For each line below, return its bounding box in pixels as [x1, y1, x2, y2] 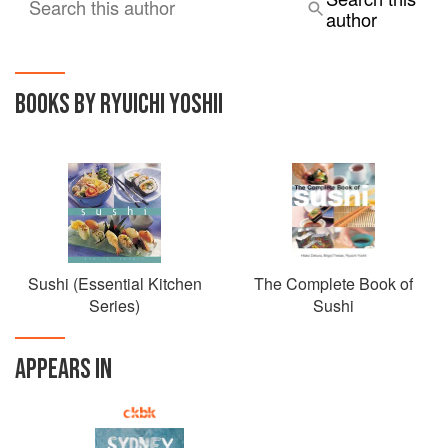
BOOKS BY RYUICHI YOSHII [15, 88, 223, 121]
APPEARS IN [15, 353, 112, 386]
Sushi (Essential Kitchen [27, 272, 202, 295]
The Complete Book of [254, 272, 413, 295]
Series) [89, 294, 140, 317]
